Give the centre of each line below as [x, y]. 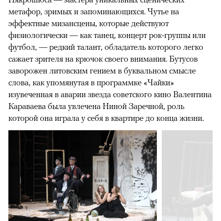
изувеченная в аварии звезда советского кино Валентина [110, 94]
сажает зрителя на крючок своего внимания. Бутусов [103, 59]
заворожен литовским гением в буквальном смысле [102, 71]
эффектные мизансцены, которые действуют [89, 23]
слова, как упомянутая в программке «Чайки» [91, 83]
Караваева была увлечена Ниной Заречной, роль [96, 106]
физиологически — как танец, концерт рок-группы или [107, 35]
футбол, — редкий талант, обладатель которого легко [106, 47]
